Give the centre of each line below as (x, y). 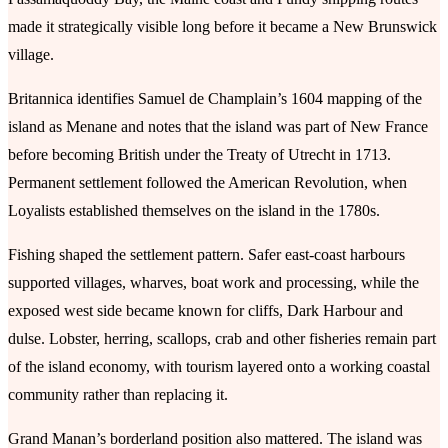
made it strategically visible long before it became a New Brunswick (222, 26)
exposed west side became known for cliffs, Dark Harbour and (205, 310)
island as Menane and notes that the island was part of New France (218, 126)
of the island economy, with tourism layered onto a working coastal (219, 366)
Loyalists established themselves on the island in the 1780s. (194, 210)
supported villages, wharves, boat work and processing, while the (213, 282)
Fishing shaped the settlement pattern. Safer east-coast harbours (206, 254)
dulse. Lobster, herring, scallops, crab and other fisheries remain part (222, 338)
